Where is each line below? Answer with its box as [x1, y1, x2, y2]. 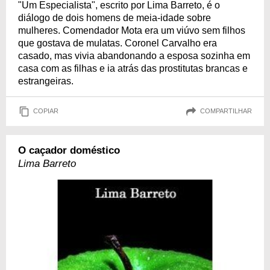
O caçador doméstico [18, 144, 120, 156]
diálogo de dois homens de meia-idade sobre [18, 12, 211, 23]
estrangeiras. [18, 75, 74, 86]
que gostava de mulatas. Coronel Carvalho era [18, 37, 217, 48]
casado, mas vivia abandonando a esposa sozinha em [18, 50, 250, 61]
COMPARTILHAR [200, 107, 252, 115]
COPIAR [33, 107, 58, 115]
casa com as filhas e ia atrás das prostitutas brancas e [18, 63, 248, 74]
